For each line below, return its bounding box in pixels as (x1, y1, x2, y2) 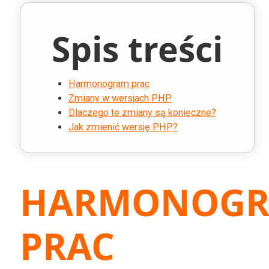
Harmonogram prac (68, 77, 150, 89)
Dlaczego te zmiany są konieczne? (68, 106, 216, 118)
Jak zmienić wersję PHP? (68, 121, 178, 133)
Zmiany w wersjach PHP (68, 92, 172, 104)
